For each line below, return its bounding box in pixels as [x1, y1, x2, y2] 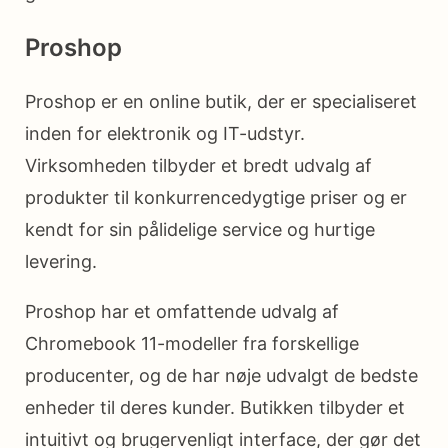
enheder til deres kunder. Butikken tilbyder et [25, 397, 405, 419]
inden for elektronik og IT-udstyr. [25, 123, 305, 145]
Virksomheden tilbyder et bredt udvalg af [25, 155, 372, 177]
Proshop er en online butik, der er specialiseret [25, 91, 417, 113]
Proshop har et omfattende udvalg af [25, 301, 339, 323]
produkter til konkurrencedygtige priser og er [25, 187, 407, 209]
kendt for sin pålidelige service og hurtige [25, 219, 375, 241]
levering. [25, 251, 97, 273]
